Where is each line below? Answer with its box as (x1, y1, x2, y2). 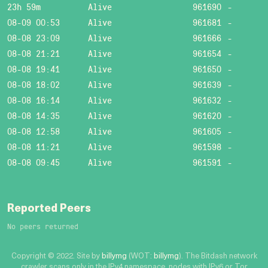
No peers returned (7, 221, 78, 231)
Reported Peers (7, 203, 91, 215)
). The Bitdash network (178, 252, 257, 260)
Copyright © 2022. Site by (11, 252, 102, 260)
